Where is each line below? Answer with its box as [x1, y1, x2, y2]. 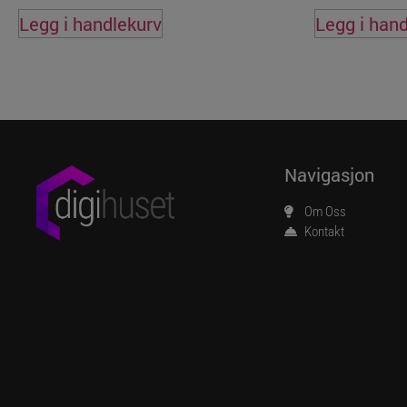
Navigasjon [283, 163, 374, 187]
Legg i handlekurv [19, 12, 162, 36]
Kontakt [304, 223, 345, 241]
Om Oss [304, 203, 347, 221]
